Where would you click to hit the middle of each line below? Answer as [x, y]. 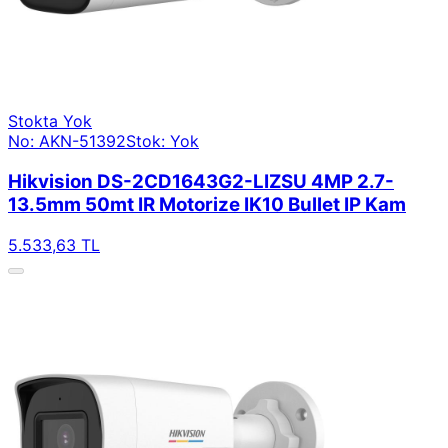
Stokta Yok [50, 121]
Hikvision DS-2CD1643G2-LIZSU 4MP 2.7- [201, 181]
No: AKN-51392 [67, 141]
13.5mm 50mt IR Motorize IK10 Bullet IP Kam [207, 204]
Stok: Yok [162, 141]
